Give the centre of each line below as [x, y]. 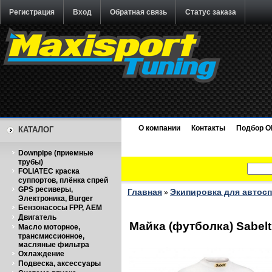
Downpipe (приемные [56, 153]
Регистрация [32, 12]
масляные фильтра [54, 245]
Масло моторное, [49, 227]
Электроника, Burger [56, 199]
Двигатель [37, 217]
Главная [145, 192]
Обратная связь [138, 12]
